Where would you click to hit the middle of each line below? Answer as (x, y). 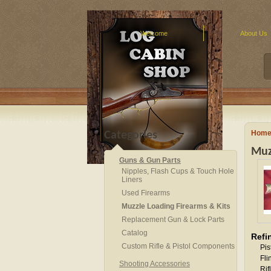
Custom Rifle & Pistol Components (178, 246)
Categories (131, 135)
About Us (253, 33)
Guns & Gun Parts (150, 160)
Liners (132, 180)
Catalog (135, 233)
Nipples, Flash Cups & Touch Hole (178, 171)
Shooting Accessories (155, 264)
